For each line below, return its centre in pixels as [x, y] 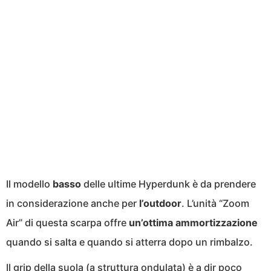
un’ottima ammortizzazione [193, 222]
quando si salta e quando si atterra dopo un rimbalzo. [129, 242]
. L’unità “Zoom [215, 203]
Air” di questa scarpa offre [67, 222]
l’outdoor [160, 203]
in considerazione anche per [73, 203]
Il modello [29, 184]
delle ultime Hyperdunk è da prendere [168, 184]
